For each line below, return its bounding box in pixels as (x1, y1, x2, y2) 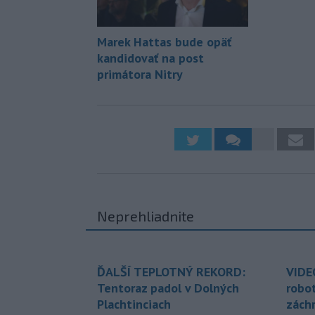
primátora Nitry (97, 66, 183, 83)
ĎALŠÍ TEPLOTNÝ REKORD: (97, 264, 245, 281)
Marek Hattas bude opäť (97, 34, 231, 51)
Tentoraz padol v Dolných (97, 280, 239, 297)
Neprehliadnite (97, 207, 194, 225)
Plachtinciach (97, 296, 171, 313)
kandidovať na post (97, 50, 204, 67)
